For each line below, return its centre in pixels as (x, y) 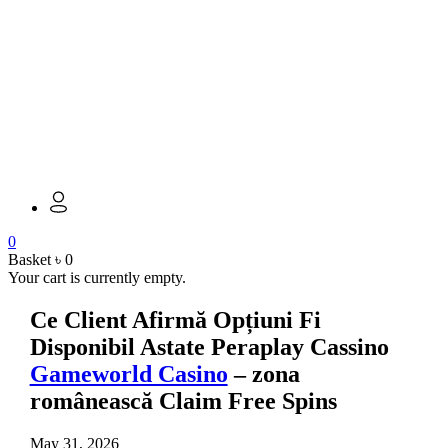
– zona (263, 374)
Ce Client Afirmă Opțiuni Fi (175, 320)
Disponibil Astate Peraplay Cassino (209, 347)
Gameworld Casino (128, 374)
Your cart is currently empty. (97, 278)
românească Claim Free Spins (183, 401)
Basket (29, 260)
